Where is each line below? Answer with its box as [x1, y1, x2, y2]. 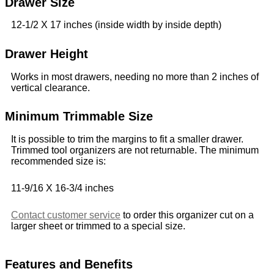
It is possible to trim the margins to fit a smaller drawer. [11, 133, 243, 144]
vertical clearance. [11, 82, 90, 93]
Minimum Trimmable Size [5, 109, 153, 124]
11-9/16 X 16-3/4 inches [11, 182, 114, 193]
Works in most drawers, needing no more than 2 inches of [11, 71, 259, 82]
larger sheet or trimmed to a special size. [11, 220, 185, 231]
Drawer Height [5, 46, 88, 61]
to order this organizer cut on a [120, 209, 254, 220]
